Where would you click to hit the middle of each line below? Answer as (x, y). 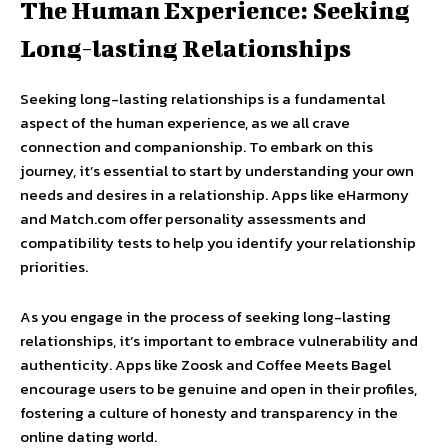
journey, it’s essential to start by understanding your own (217, 170)
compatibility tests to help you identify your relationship (218, 242)
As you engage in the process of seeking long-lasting (205, 316)
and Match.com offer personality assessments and (193, 218)
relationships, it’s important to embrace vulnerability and (219, 340)
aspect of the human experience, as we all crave (185, 122)
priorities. (54, 266)
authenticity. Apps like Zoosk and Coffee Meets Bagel (205, 364)
